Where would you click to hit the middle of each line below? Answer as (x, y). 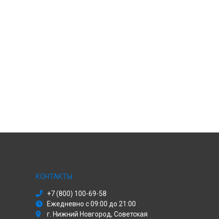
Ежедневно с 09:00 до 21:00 (91, 204)
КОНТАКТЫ (54, 176)
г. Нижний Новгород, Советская (97, 214)
